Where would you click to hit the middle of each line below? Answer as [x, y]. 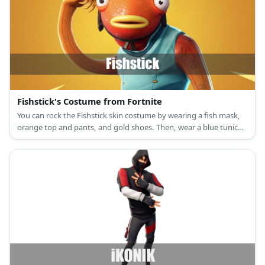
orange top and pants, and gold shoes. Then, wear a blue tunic [127, 127]
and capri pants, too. [54, 139]
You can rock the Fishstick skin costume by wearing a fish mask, [129, 115]
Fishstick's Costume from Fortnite [90, 101]
